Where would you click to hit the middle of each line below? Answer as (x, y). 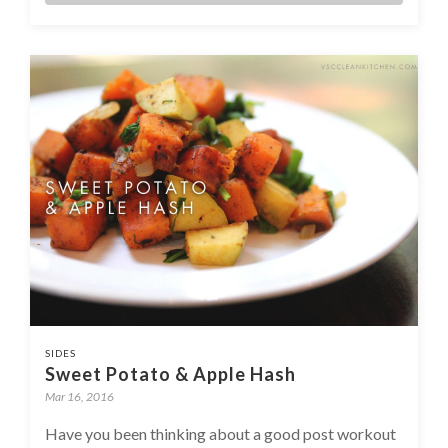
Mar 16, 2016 (79, 397)
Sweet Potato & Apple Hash (170, 374)
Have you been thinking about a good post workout (220, 434)
